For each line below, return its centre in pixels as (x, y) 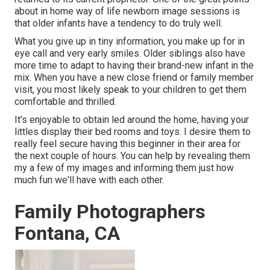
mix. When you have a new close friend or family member (134, 77)
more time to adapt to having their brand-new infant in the (134, 65)
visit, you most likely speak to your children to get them (130, 89)
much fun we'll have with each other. (89, 180)
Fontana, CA (67, 233)
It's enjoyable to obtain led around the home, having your (132, 119)
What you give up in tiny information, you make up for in (130, 41)
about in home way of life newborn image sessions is (127, 11)
